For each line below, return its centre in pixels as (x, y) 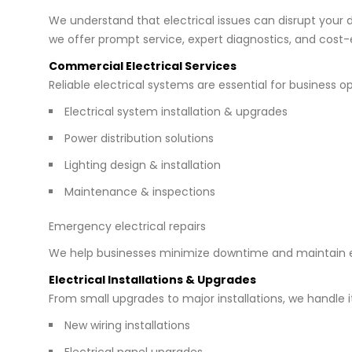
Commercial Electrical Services (143, 66)
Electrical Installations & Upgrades (152, 279)
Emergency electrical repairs (127, 226)
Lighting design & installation (143, 165)
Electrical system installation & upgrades (176, 111)
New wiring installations (127, 325)
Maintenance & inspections (140, 191)
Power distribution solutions (139, 138)
